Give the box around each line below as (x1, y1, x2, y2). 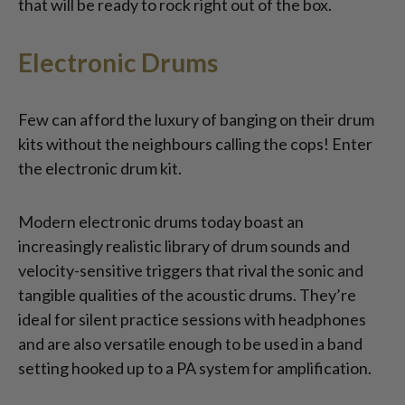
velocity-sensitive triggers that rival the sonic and (18, 260, 363, 281)
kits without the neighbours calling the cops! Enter (18, 134, 372, 155)
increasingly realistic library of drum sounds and (18, 236, 350, 257)
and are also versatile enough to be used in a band (18, 334, 363, 354)
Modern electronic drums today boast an (18, 212, 304, 232)
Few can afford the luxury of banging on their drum (18, 109, 374, 130)
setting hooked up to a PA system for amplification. (18, 358, 372, 379)
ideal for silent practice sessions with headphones (18, 309, 366, 330)
